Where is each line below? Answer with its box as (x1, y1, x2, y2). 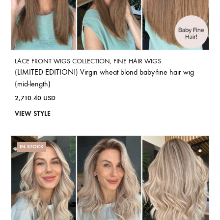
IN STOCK (20, 143, 44, 150)
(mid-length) (15, 79, 51, 88)
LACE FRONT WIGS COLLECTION (15, 56, 110, 65)
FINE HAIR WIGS (113, 56, 161, 65)
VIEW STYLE (15, 109, 51, 118)
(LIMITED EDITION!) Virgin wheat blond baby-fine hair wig (15, 67, 194, 77)
